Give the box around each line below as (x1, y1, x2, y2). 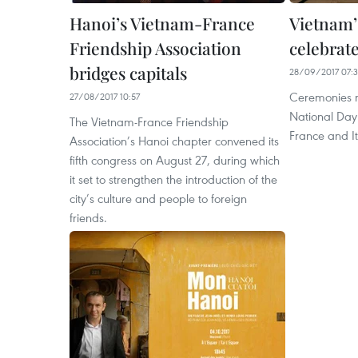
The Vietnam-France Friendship (70, 113, 229, 130)
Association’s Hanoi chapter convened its (70, 133, 279, 149)
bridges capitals (70, 62, 187, 85)
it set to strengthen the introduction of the (70, 171, 277, 188)
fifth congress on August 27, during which (70, 152, 280, 169)
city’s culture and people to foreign (70, 190, 247, 207)
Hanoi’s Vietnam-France (70, 12, 255, 35)
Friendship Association (70, 37, 241, 60)
